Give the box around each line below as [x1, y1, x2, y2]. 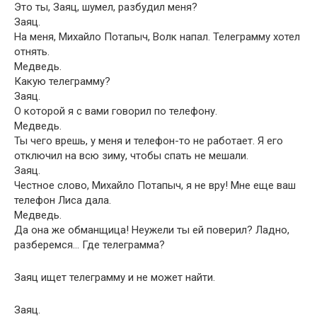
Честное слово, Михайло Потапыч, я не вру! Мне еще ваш [14, 179, 296, 192]
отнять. [14, 45, 50, 58]
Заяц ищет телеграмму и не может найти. [14, 271, 215, 284]
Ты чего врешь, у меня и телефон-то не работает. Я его [14, 134, 283, 147]
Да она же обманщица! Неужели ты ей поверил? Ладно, [14, 224, 289, 236]
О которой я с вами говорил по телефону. [14, 105, 217, 117]
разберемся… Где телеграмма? [14, 238, 165, 251]
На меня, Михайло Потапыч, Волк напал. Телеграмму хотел [14, 30, 300, 43]
